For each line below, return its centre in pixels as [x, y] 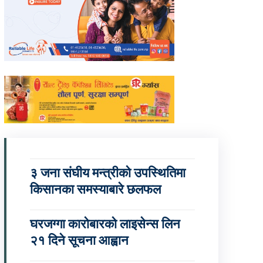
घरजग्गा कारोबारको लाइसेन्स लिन [105, 224]
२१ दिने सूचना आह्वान [79, 241]
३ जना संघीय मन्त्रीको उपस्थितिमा [107, 173]
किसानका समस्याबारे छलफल [95, 190]
